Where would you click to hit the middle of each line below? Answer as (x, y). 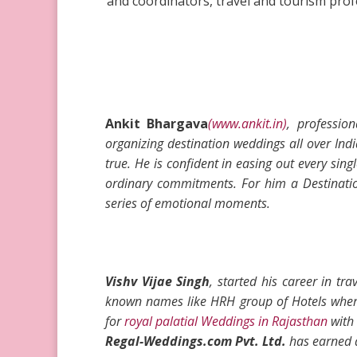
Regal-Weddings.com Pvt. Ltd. (196, 341)
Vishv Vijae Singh (158, 282)
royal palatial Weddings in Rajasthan (226, 322)
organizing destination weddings (195, 143)
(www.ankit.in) (248, 123)
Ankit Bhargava (157, 123)
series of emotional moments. (188, 203)
